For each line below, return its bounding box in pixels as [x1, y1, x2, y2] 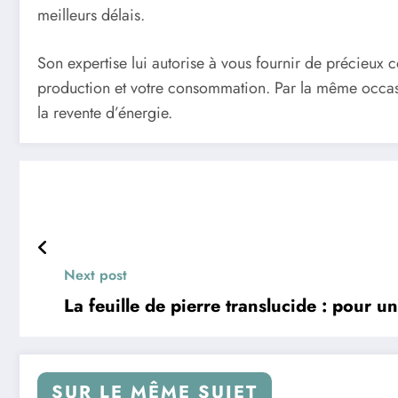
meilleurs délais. [37, 4, 145, 27]
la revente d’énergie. [37, 100, 177, 124]
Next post [64, 264, 127, 285]
